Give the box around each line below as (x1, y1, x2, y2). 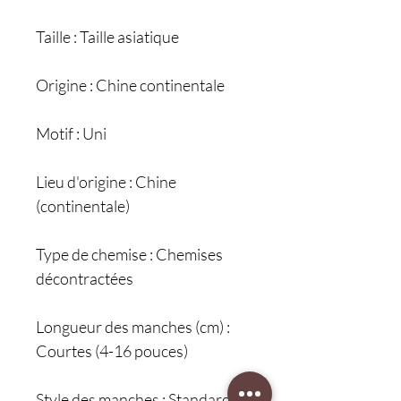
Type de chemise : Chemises (36, 244, 223, 264)
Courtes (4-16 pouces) (36, 341, 188, 361)
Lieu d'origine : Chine (36, 172, 176, 192)
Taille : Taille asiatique (36, 27, 179, 47)
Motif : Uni (36, 124, 107, 143)
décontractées (36, 269, 133, 288)
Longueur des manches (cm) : (36, 317, 230, 337)
